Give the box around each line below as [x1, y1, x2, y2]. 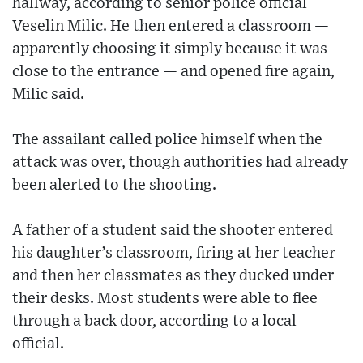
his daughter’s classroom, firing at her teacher [12, 246, 335, 262]
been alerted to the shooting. [12, 177, 216, 194]
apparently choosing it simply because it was [12, 41, 327, 58]
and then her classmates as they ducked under [12, 268, 334, 284]
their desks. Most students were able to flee [12, 291, 318, 307]
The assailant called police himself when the [12, 132, 322, 148]
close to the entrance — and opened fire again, [12, 64, 335, 80]
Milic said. [12, 87, 84, 103]
